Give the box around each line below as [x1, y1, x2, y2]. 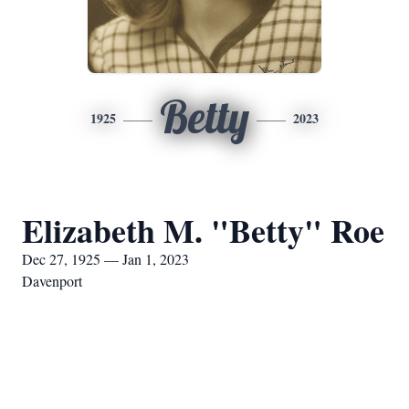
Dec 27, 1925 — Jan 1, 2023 [22, 249, 189, 268]
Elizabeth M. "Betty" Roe [22, 206, 384, 254]
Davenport [22, 271, 82, 290]
